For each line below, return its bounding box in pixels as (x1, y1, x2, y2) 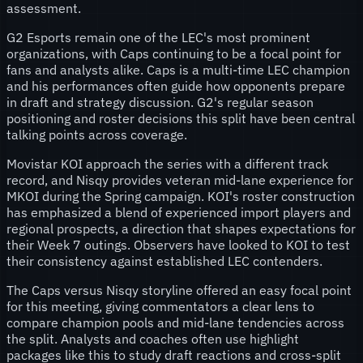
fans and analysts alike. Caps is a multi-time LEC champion (6, 61, 350, 78)
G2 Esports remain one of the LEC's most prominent (6, 28, 310, 45)
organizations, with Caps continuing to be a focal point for (6, 45, 341, 62)
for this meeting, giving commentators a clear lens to (6, 297, 314, 314)
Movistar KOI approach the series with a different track (6, 155, 328, 172)
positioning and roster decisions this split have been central (6, 109, 355, 126)
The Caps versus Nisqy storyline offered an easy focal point (6, 281, 352, 298)
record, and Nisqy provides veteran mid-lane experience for (6, 171, 353, 188)
